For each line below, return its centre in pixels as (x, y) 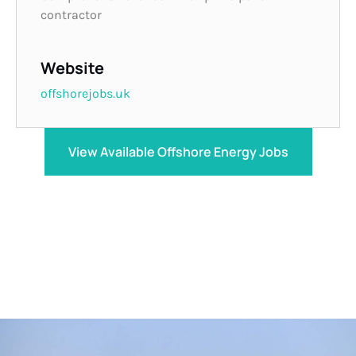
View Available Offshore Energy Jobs (178, 151)
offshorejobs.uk (85, 93)
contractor (71, 15)
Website (72, 68)
